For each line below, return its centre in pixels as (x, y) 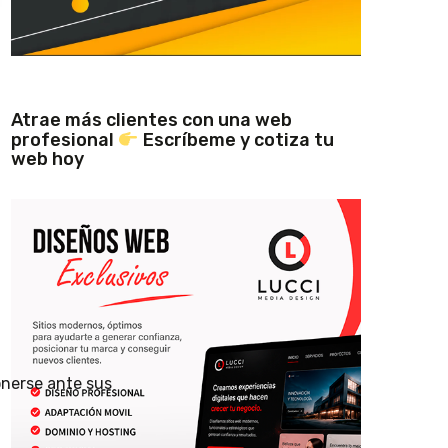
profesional (64, 139)
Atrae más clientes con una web (151, 119)
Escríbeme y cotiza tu (236, 139)
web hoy (47, 158)
